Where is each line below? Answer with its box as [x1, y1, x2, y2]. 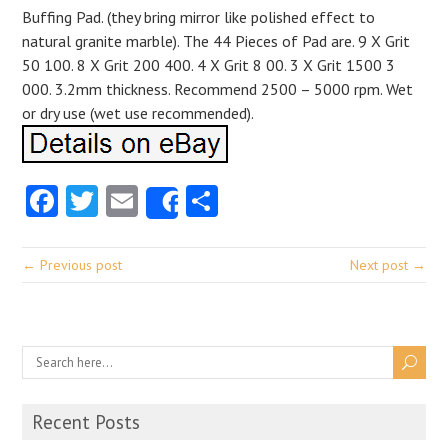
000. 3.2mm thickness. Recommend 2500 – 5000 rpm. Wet [22, 79, 414, 99]
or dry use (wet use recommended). [22, 103, 255, 123]
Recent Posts [32, 410, 141, 434]
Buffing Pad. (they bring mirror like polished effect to [22, 7, 376, 27]
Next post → [349, 256, 426, 274]
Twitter [98, 180, 197, 222]
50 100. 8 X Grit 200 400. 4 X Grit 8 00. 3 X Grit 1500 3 [22, 55, 396, 75]
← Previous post [22, 256, 123, 274]
